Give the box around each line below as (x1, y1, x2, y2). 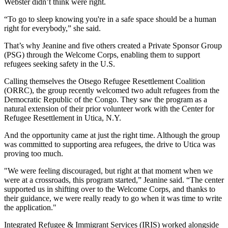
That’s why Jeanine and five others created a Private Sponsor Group (4, 41, 222, 50)
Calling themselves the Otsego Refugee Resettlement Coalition (4, 76, 205, 85)
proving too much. (4, 149, 63, 158)
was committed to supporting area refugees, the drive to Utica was (4, 139, 215, 149)
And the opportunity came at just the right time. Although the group (4, 130, 220, 139)
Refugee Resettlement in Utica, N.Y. (4, 113, 121, 122)
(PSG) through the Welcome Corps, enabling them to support (4, 50, 200, 59)
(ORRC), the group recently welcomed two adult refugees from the (4, 85, 219, 95)
